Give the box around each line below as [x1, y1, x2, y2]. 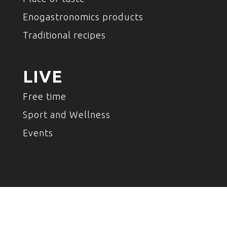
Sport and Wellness [22, 109, 110, 120]
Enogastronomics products [22, 12, 143, 22]
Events [22, 127, 53, 138]
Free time [22, 91, 66, 101]
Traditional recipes [22, 30, 106, 41]
